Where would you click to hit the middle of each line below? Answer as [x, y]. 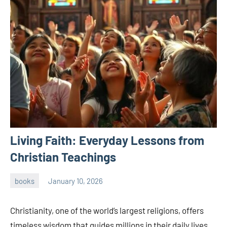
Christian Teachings [63, 157]
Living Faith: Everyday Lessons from [107, 140]
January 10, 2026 [75, 181]
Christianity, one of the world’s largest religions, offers [107, 211]
